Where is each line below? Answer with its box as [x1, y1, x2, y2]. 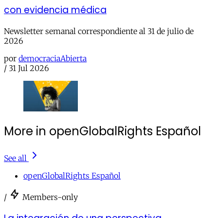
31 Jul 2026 [9, 63, 49, 73]
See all [4, 153, 27, 163]
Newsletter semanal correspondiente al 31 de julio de [4, 26, 194, 36]
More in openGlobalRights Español [4, 123, 201, 140]
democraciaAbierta [18, 53, 87, 63]
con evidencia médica [4, 3, 107, 17]
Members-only [22, 192, 78, 202]
